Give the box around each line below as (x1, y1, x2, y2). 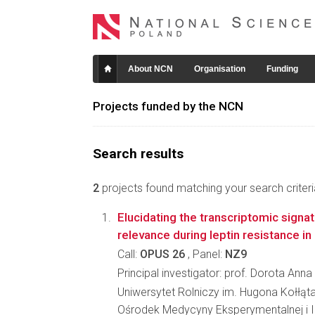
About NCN (128, 64, 173, 74)
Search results (93, 146, 184, 162)
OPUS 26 (140, 247, 185, 261)
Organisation (194, 64, 245, 74)
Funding (266, 64, 298, 74)
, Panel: (185, 247, 225, 261)
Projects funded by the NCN (93, 99, 243, 113)
